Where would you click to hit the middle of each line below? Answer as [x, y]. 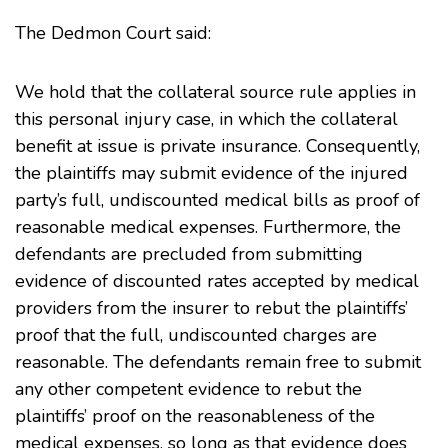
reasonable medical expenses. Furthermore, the [208, 227]
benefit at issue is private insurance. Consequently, [217, 146]
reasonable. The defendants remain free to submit [218, 362]
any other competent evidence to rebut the [188, 389]
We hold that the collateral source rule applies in [215, 92]
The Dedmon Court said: [113, 33]
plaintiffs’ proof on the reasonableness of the [195, 416]
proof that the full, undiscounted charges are [196, 335]
